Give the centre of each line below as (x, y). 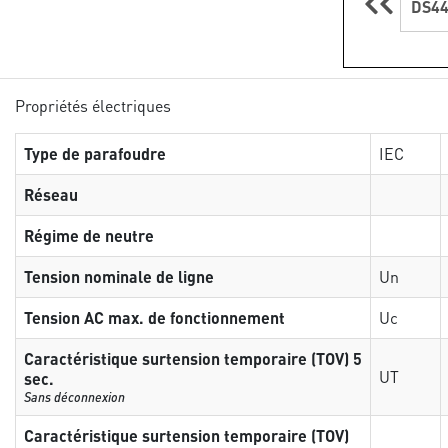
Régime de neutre (89, 235)
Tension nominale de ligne (119, 276)
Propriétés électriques (93, 105)
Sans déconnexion (75, 396)
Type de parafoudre (95, 153)
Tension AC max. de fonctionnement (155, 317)
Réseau (51, 194)
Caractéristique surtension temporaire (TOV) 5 (193, 358)
